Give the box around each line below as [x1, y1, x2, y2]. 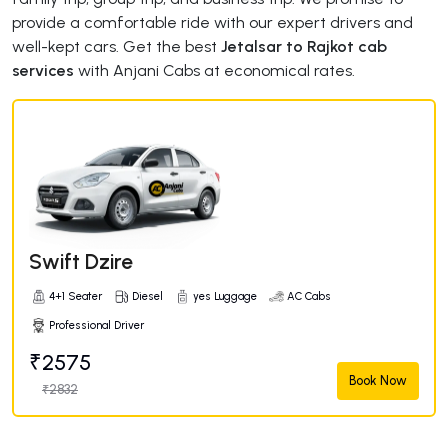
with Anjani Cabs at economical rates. [74, 60, 355, 80]
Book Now [349, 372, 407, 388]
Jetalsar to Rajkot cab [221, 36, 387, 56]
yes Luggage [193, 289, 257, 303]
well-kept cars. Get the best [12, 36, 221, 56]
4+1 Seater [49, 289, 102, 303]
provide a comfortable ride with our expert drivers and [12, 12, 413, 32]
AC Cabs [287, 289, 331, 303]
